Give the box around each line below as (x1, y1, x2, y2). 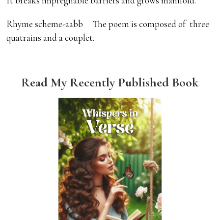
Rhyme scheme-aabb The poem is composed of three (6, 18, 210, 29)
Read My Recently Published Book (21, 74, 199, 90)
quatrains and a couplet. (6, 31, 95, 43)
